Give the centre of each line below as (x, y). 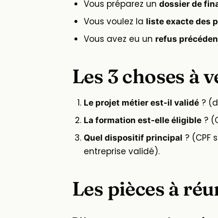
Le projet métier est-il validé (141, 103)
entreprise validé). (122, 152)
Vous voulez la (115, 22)
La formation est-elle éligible (143, 120)
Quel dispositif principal (133, 138)
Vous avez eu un (119, 39)
